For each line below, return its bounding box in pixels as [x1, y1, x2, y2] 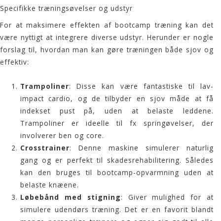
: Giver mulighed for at [120, 192, 214, 202]
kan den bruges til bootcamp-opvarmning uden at [20, 168, 214, 178]
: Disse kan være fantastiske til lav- [69, 81, 214, 91]
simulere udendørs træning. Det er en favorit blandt [20, 205, 214, 215]
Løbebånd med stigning [20, 192, 121, 202]
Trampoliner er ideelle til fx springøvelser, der [20, 118, 214, 128]
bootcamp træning [115, 20, 182, 30]
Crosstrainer [20, 143, 70, 153]
